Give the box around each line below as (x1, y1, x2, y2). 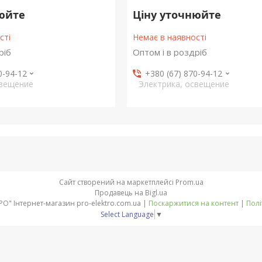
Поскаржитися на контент (148, 198, 239, 208)
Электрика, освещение (138, 78, 229, 89)
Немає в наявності (132, 32, 206, 43)
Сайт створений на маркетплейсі (58, 177, 175, 187)
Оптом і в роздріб (132, 46, 207, 58)
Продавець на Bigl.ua (95, 188, 167, 198)
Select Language (100, 209, 154, 219)
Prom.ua (175, 177, 204, 187)
